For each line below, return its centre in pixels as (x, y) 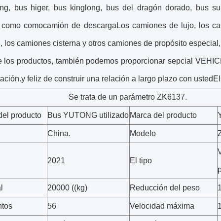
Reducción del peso (165, 188)
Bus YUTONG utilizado (88, 115)
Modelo (143, 133)
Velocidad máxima (162, 206)
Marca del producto (163, 115)
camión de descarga (80, 25)
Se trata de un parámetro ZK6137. (128, 97)
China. (59, 133)
